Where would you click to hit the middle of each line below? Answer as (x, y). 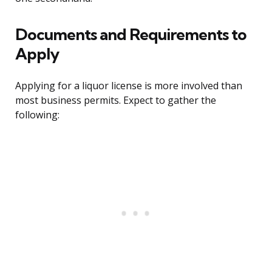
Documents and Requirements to (131, 35)
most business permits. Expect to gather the (116, 100)
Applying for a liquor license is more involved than (129, 86)
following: (37, 115)
